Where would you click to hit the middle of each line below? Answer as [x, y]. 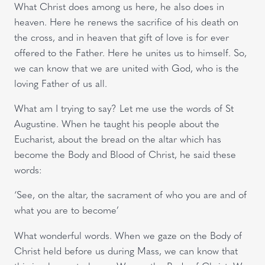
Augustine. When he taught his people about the [117, 123]
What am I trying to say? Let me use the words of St [124, 108]
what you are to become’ [67, 210]
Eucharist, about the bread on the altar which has [118, 138]
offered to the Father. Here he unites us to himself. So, [130, 52]
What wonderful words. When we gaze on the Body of [128, 235]
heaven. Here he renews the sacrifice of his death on [126, 21]
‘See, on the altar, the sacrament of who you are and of [130, 195]
